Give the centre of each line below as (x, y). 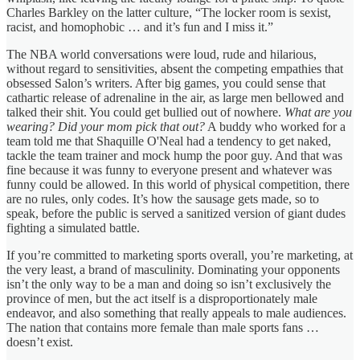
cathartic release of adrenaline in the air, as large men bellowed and (175, 97)
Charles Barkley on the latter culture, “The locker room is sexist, (169, 12)
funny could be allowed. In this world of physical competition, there (178, 184)
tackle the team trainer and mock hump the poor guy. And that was (174, 155)
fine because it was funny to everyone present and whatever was (169, 170)
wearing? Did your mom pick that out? (106, 126)
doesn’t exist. (41, 342)
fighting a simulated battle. (73, 227)
